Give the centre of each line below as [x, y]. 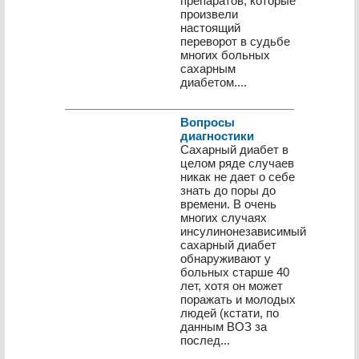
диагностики [217, 136]
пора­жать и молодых [238, 299]
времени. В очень [228, 204]
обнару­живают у [226, 258]
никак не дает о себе [238, 177]
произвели [209, 14]
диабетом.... [214, 82]
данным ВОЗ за [224, 327]
